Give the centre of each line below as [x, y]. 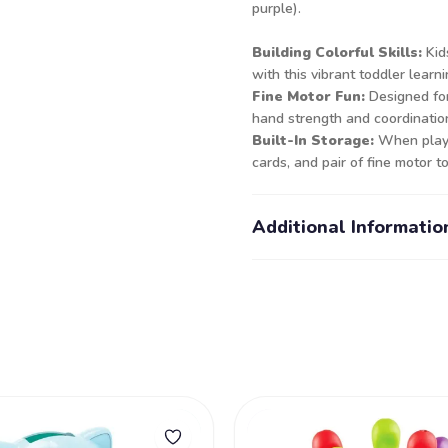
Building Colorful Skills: [339, 52]
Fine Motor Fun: [308, 96]
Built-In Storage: [313, 140]
